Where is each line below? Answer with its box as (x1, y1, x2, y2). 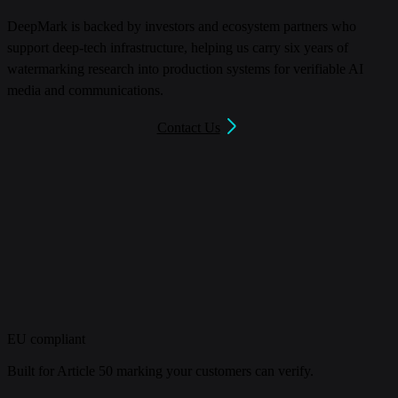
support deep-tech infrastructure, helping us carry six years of (7, 40, 348, 56)
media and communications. (7, 83, 163, 99)
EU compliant (7, 331, 85, 347)
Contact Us (156, 120, 220, 136)
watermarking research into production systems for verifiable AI (7, 61, 363, 77)
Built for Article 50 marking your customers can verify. (7, 362, 314, 378)
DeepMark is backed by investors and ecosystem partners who (7, 19, 356, 35)
